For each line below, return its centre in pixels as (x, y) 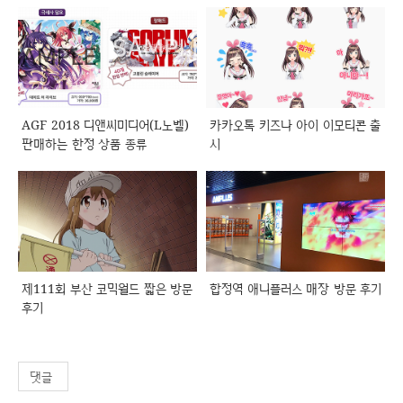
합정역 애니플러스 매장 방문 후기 (296, 288)
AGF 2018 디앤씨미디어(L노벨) (105, 124)
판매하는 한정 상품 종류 (84, 143)
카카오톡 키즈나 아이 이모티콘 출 (295, 124)
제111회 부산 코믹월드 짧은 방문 (107, 288)
